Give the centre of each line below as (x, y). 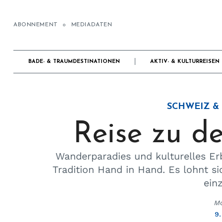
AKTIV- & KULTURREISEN (185, 61)
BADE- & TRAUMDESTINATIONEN (74, 61)
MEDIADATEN (92, 25)
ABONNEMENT (36, 25)
